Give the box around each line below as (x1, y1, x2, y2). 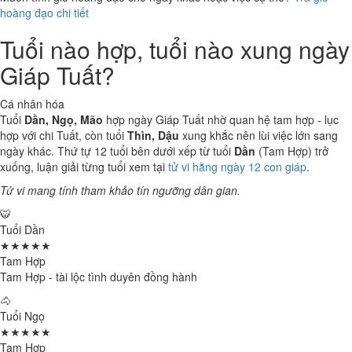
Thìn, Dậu (127, 127, 179, 143)
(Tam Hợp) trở (255, 143, 328, 159)
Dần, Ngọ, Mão (24, 112, 103, 127)
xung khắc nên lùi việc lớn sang (179, 127, 338, 143)
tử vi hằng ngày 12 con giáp (168, 159, 306, 174)
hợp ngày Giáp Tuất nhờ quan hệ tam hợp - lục (103, 112, 339, 127)
